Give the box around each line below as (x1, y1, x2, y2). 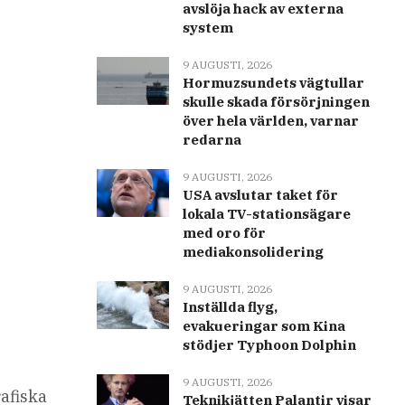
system (182, 19, 233, 37)
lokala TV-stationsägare (182, 205, 351, 223)
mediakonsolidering (182, 243, 324, 261)
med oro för (182, 224, 266, 242)
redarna (182, 131, 241, 149)
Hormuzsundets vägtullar (182, 74, 364, 92)
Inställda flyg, (182, 298, 278, 316)
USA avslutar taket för (182, 186, 338, 204)
